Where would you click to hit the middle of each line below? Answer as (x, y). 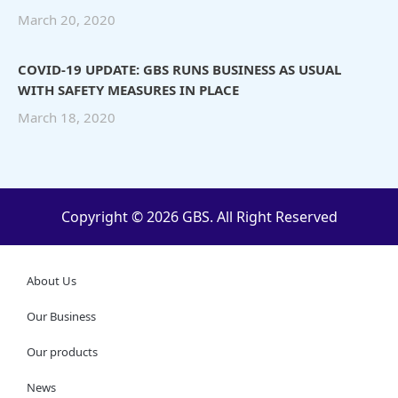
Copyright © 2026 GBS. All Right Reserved (199, 216)
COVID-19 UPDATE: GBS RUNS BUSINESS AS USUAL (179, 69)
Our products (62, 351)
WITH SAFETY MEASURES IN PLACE (128, 89)
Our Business (61, 316)
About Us (52, 280)
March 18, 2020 (67, 117)
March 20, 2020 (67, 19)
